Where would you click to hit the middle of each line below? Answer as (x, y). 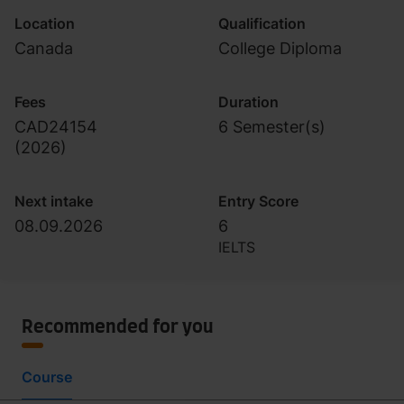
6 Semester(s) (272, 127)
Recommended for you (118, 327)
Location (45, 23)
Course (47, 377)
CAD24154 (56, 127)
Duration (248, 102)
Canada (44, 48)
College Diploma (280, 48)
